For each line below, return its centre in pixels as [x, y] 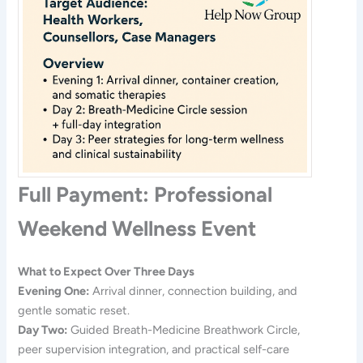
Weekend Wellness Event [137, 228]
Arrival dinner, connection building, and [194, 290]
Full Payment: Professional [145, 194]
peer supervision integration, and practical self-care [154, 349]
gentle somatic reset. [74, 310]
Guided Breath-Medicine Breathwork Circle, [184, 329]
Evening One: [54, 290]
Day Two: [43, 329]
